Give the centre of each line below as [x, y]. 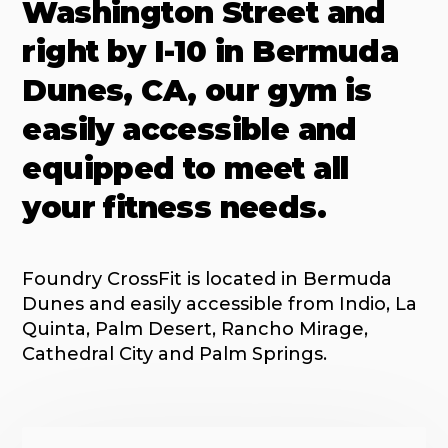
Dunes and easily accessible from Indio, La [220, 304]
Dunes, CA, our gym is [197, 90]
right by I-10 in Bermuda [210, 51]
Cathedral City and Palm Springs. [175, 354]
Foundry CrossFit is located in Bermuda [207, 279]
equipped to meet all [185, 168]
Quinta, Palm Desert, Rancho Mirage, [195, 329]
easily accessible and [189, 129]
